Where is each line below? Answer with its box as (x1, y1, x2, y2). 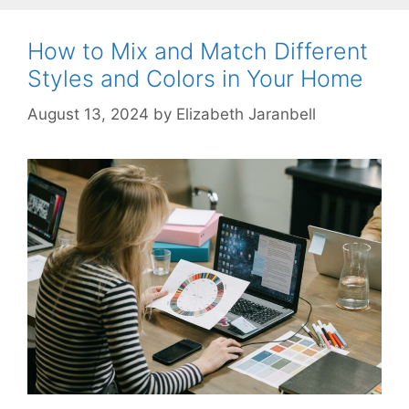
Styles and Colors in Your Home (27, 65, 363, 93)
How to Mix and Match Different (27, 37, 368, 66)
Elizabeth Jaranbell (176, 104, 316, 123)
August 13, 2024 (27, 104, 149, 123)
